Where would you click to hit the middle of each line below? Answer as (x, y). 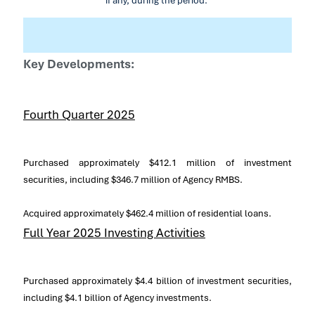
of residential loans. (228, 213)
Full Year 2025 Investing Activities (114, 232)
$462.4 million (155, 213)
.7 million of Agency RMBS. (187, 179)
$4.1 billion (88, 297)
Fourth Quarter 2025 (79, 114)
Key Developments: (79, 64)
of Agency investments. (161, 297)
